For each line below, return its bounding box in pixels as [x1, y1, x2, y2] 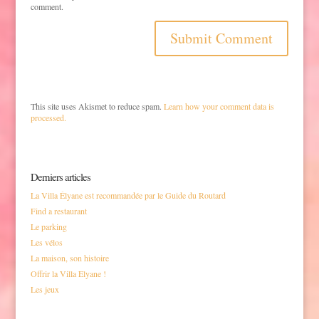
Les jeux [30, 283, 59, 296]
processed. [30, 112, 66, 124]
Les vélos [30, 236, 63, 249]
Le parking [30, 221, 67, 233]
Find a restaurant [30, 205, 87, 217]
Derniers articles [30, 169, 90, 184]
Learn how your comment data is [163, 100, 274, 113]
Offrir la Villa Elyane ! [30, 268, 106, 280]
